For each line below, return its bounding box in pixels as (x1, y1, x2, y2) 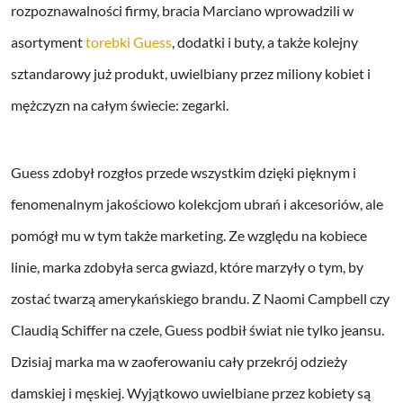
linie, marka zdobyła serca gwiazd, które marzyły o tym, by (11, 257, 363, 275)
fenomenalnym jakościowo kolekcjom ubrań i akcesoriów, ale (11, 194, 383, 212)
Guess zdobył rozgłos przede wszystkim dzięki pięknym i (11, 163, 356, 181)
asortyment (11, 32, 85, 50)
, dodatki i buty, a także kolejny (172, 32, 358, 50)
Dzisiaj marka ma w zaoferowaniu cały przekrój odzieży (11, 352, 347, 370)
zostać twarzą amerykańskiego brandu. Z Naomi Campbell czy (11, 289, 390, 307)
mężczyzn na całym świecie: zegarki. (11, 95, 228, 113)
